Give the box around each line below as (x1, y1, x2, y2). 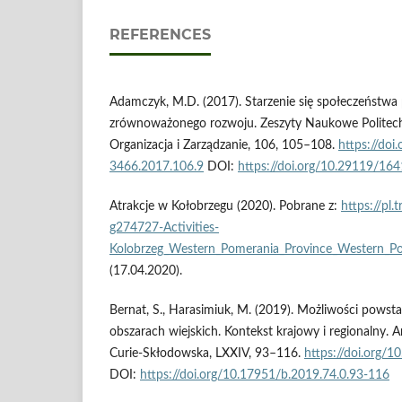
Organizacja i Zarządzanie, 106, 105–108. (109, 139, 338, 153)
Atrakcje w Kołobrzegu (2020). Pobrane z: (109, 200, 341, 214)
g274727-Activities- (109, 222, 219, 235)
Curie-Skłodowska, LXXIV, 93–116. (109, 347, 304, 361)
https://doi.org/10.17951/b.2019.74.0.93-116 (140, 369, 389, 382)
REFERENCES (109, 26, 211, 44)
